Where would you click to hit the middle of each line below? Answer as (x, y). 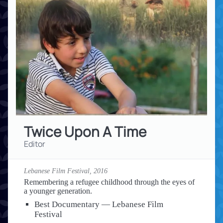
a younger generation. (58, 191)
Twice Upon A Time (85, 131)
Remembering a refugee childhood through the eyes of (109, 182)
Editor (35, 144)
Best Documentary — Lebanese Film (99, 204)
